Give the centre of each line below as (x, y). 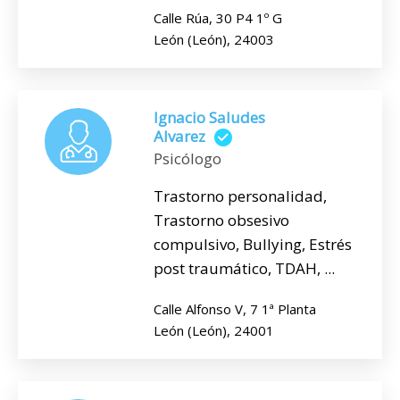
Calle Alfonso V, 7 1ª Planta (235, 309)
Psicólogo (187, 159)
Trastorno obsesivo (221, 221)
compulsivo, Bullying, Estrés (253, 245)
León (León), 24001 (214, 331)
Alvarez (179, 136)
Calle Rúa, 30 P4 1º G (218, 17)
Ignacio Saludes (209, 117)
